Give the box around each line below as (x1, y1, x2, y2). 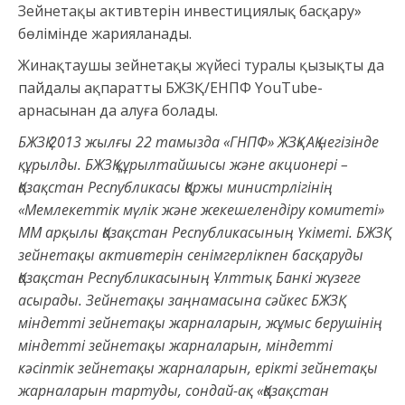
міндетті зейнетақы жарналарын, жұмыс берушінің (18, 313, 382, 334)
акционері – (268, 155, 348, 175)
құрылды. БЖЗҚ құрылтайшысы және (18, 155, 268, 175)
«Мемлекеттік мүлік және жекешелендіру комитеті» (18, 200, 384, 221)
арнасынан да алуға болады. (18, 100, 225, 121)
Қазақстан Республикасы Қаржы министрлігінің (18, 177, 333, 198)
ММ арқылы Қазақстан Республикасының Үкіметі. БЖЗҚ (18, 222, 383, 243)
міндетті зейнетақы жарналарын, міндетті (18, 335, 333, 356)
